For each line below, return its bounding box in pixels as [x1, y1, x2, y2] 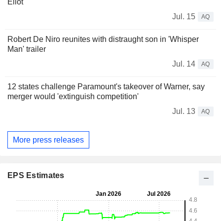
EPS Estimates [7, 171, 65, 180]
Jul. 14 [172, 59, 195, 68]
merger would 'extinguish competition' [7, 92, 139, 101]
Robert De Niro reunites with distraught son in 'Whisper [7, 35, 199, 43]
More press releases [13, 135, 84, 144]
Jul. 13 [172, 107, 195, 115]
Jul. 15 [172, 12, 195, 21]
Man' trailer [7, 44, 46, 53]
